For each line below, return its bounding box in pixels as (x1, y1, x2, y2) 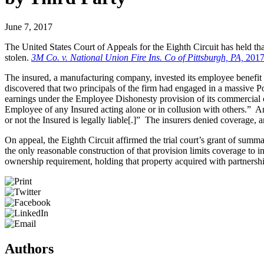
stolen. (5, 52, 31, 62)
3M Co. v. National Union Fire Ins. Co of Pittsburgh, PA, (31, 52, 246, 62)
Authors (5, 240, 54, 256)
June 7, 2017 (5, 21, 52, 32)
